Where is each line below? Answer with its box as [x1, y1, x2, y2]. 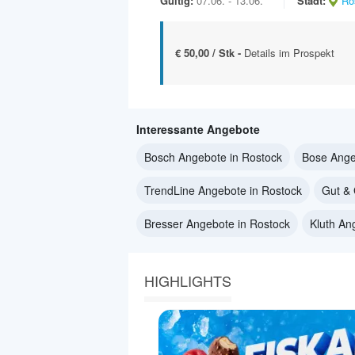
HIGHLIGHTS [144, 269, 231, 291]
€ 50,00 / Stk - [175, 44, 244, 60]
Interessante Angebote [136, 120, 260, 137]
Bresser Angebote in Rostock [144, 215, 290, 231]
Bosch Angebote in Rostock [144, 148, 282, 165]
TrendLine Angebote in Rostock [144, 181, 302, 198]
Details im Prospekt [244, 44, 334, 60]
